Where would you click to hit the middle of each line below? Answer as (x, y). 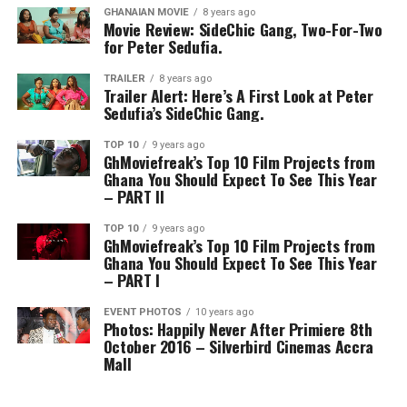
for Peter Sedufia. (163, 46)
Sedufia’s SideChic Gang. (184, 113)
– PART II (134, 196)
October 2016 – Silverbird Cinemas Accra (238, 346)
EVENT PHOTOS (142, 312)
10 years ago (224, 312)
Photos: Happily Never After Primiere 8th (238, 329)
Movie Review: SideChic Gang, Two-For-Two (243, 29)
